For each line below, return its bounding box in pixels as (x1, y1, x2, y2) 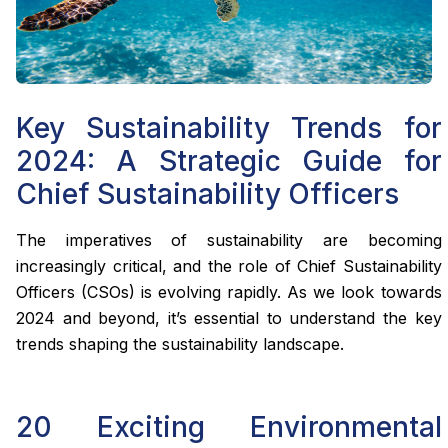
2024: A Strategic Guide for (16, 143, 442, 178)
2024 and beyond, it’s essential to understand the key (16, 307, 442, 328)
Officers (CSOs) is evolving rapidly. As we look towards (16, 281, 442, 302)
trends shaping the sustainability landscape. (16, 333, 344, 354)
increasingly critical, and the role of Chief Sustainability (16, 255, 442, 276)
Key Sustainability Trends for (16, 110, 442, 145)
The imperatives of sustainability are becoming (16, 229, 442, 250)
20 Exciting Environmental (16, 410, 442, 445)
